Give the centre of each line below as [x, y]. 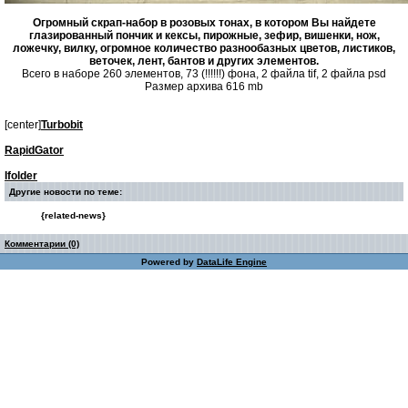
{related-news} [73, 215]
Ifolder [21, 176]
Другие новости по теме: [66, 192]
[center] [23, 125]
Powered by [169, 262]
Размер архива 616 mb [204, 87]
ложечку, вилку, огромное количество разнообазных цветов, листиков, [204, 48]
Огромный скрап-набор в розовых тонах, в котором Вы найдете [204, 23]
